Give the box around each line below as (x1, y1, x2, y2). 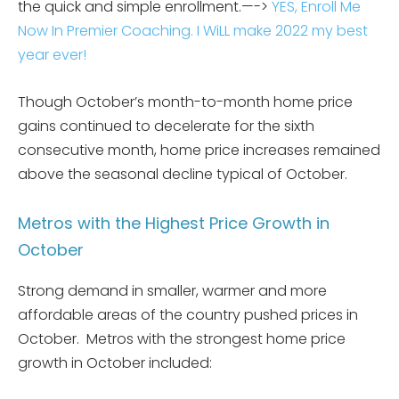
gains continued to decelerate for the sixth (18, 115, 314, 136)
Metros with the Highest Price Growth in (18, 211, 330, 234)
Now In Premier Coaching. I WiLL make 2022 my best (18, 20, 368, 41)
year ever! (18, 44, 90, 65)
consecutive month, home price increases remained (18, 139, 380, 160)
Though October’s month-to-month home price (18, 91, 353, 112)
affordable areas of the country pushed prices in (18, 304, 358, 325)
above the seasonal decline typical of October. (18, 163, 347, 184)
